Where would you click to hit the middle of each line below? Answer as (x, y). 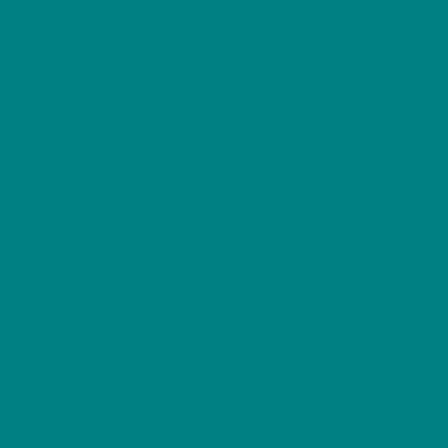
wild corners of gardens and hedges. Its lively (197, 372)
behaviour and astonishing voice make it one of (207, 399)
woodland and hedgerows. (125, 88)
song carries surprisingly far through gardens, (200, 61)
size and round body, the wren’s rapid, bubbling (206, 34)
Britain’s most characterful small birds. (174, 426)
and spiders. (69, 270)
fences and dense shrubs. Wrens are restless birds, (221, 216)
